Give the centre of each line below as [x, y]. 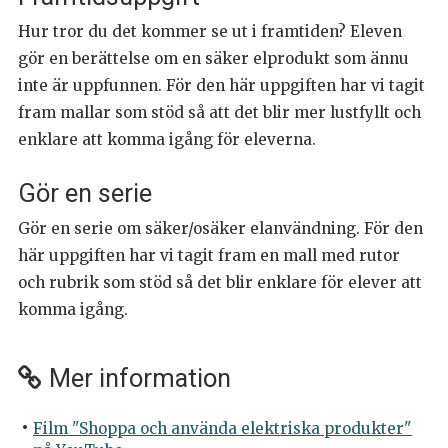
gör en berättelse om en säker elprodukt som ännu [213, 58]
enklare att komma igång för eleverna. [167, 139]
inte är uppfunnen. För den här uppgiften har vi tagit [221, 85]
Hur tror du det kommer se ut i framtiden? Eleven [210, 31]
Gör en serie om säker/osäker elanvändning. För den [220, 228]
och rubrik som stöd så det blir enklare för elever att [220, 282]
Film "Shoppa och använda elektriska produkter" [222, 428]
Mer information [140, 379]
